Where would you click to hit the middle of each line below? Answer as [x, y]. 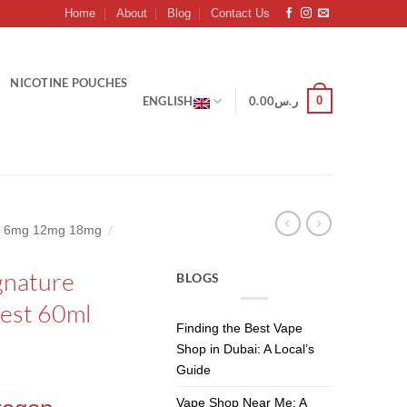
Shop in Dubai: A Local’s [246, 349]
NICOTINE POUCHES [69, 83]
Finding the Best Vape [240, 328]
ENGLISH [168, 101]
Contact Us [241, 13]
